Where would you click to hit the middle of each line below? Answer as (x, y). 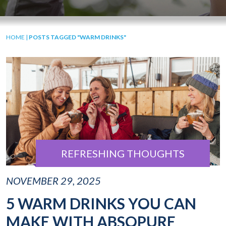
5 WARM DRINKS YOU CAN (101, 204)
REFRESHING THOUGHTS (123, 154)
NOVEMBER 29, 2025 (53, 181)
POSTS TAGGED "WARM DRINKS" (77, 37)
